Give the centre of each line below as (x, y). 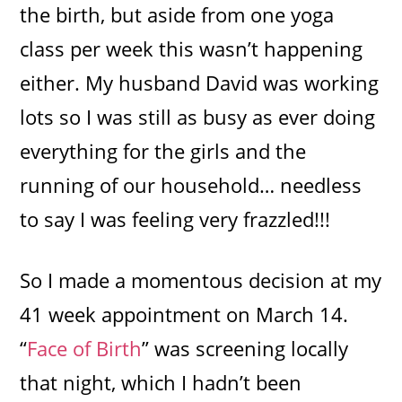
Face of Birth (85, 348)
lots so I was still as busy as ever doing (198, 116)
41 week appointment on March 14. (184, 314)
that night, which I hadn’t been (161, 382)
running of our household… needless (191, 184)
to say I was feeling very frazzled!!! (175, 218)
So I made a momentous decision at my (201, 280)
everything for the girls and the (163, 150)
